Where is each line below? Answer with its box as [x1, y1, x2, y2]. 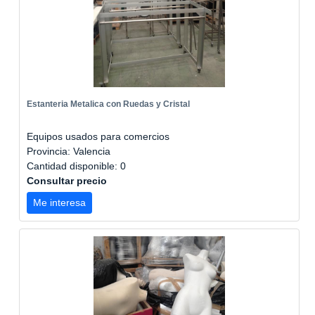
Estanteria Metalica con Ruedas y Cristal [27, 99, 190, 109]
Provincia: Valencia [27, 146, 110, 157]
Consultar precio [27, 175, 107, 186]
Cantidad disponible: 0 [27, 160, 129, 172]
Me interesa [33, 197, 86, 208]
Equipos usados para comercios [27, 131, 169, 142]
